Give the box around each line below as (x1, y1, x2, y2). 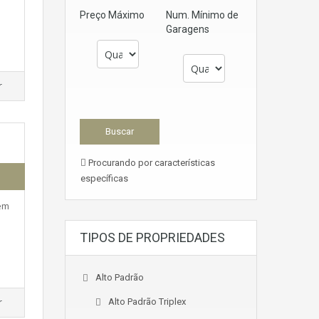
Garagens (166, 23, 209, 35)
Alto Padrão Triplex (108, 296, 186, 307)
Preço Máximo (80, 9, 145, 21)
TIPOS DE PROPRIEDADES (80, 230, 225, 245)
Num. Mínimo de (166, 9, 239, 21)
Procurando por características (86, 157, 215, 168)
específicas (80, 173, 128, 184)
